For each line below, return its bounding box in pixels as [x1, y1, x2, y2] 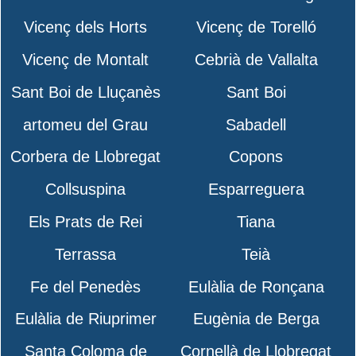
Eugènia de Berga [192, 310, 319, 328]
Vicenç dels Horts [24, 18, 148, 37]
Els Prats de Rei [29, 213, 143, 231]
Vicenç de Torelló [195, 18, 316, 37]
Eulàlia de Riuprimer [14, 310, 157, 328]
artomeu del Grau [23, 115, 149, 133]
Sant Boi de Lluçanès [10, 83, 161, 101]
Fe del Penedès [30, 277, 141, 296]
